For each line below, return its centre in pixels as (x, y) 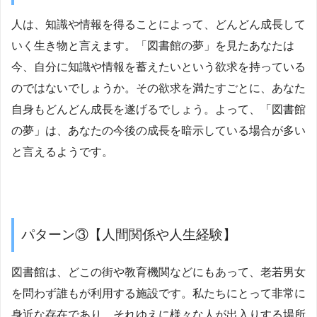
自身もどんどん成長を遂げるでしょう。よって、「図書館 (158, 110)
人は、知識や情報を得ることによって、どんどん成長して (158, 25)
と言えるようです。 (62, 152)
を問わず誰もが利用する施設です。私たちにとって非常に (158, 293)
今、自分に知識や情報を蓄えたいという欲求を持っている (158, 67)
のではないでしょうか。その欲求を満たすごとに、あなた (158, 88)
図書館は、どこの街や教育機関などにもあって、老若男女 (158, 272)
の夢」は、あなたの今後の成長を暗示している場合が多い (158, 131)
